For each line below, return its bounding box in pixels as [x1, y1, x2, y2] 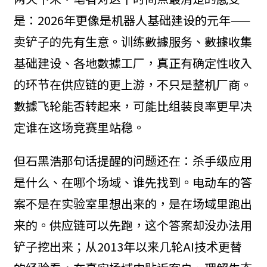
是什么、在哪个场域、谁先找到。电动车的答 [14, 173, 252, 191]
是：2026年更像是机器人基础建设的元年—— [14, 11, 251, 29]
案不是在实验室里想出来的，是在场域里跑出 [14, 195, 252, 213]
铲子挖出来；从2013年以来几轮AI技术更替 [14, 238, 242, 256]
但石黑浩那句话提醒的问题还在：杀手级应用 [14, 152, 252, 170]
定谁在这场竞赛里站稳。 [14, 119, 145, 136]
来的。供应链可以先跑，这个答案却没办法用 [14, 216, 252, 234]
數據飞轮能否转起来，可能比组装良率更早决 [14, 97, 252, 115]
